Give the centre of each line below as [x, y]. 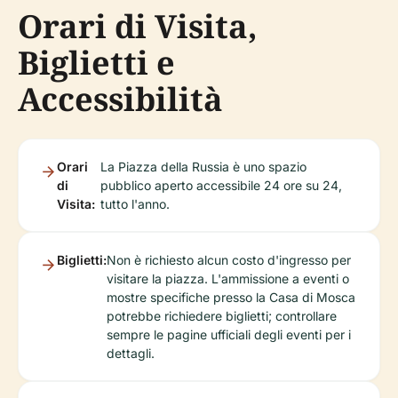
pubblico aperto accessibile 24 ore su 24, [221, 186]
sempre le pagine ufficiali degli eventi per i [229, 335]
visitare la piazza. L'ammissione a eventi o [228, 279]
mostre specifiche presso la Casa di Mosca [231, 298]
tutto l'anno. [135, 204]
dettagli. [131, 354]
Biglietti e [96, 63]
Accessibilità [120, 99]
